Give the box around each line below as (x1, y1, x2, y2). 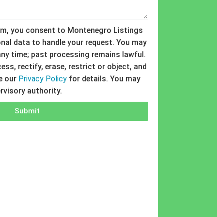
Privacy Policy (18, 74, 67, 83)
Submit (15, 107, 40, 116)
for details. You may (67, 74, 140, 83)
